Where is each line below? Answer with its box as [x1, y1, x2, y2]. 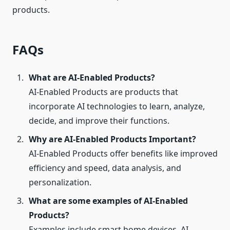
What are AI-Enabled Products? [29, 72, 155, 84]
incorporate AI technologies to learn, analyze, [29, 101, 205, 112]
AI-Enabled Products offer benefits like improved [29, 148, 218, 160]
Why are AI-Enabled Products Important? [29, 133, 196, 145]
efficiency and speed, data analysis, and [29, 162, 181, 174]
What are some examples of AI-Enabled [29, 195, 188, 207]
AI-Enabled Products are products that [29, 86, 178, 98]
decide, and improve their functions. [29, 115, 169, 127]
